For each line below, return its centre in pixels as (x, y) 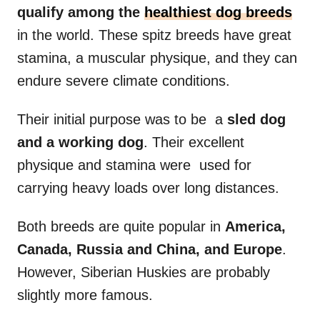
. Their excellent (194, 142)
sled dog (256, 120)
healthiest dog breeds (218, 12)
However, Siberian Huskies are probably (144, 272)
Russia (100, 250)
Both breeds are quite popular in (121, 227)
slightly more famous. (85, 295)
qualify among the (81, 12)
